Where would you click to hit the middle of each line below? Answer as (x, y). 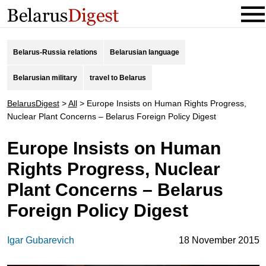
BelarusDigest (33, 103)
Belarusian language (144, 52)
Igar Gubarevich (40, 240)
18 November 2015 (219, 240)
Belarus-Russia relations (55, 52)
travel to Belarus (118, 78)
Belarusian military (45, 78)
